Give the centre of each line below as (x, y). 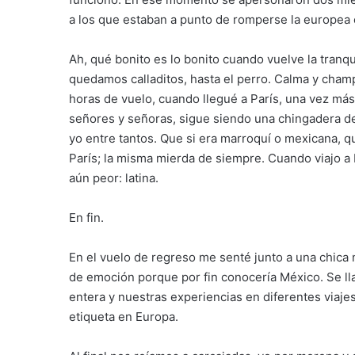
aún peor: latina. (114, 178)
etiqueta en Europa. (124, 317)
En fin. (86, 218)
